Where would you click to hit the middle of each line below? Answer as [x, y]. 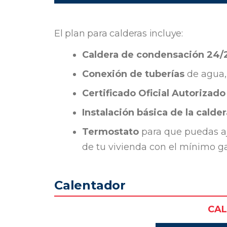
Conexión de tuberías [133, 74]
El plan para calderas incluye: [119, 33]
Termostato [110, 132]
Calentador [90, 185]
